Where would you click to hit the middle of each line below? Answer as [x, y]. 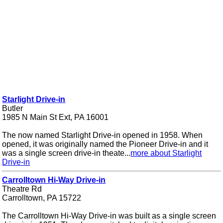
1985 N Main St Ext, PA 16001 [56, 117]
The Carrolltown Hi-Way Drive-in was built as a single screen [109, 216]
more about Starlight [166, 153]
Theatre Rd [22, 189]
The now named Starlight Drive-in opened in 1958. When [103, 135]
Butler [13, 109]
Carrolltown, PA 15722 [42, 198]
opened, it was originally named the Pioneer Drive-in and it [105, 144]
